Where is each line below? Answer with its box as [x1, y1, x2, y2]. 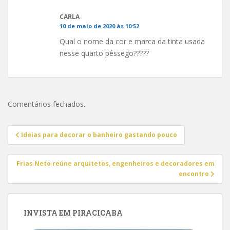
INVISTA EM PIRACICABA [24, 207, 123, 218]
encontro [179, 169, 210, 178]
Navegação [7, 123, 75, 140]
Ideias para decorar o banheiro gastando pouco [21, 130, 177, 139]
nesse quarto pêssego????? [60, 48, 149, 58]
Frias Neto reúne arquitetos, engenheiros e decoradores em [16, 159, 215, 168]
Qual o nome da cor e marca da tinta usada [60, 36, 205, 46]
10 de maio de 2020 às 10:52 [60, 22, 139, 30]
